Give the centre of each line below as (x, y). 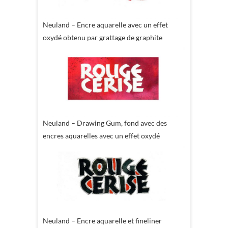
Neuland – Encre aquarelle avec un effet (105, 25)
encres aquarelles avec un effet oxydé (101, 135)
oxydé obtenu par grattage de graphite (103, 38)
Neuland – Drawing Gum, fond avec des (105, 123)
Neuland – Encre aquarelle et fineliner (102, 220)
